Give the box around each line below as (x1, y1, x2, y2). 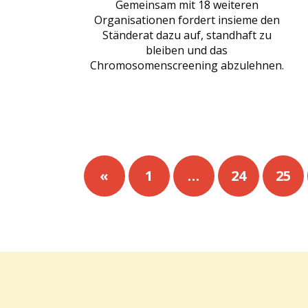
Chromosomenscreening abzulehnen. (89, 57, 284, 73)
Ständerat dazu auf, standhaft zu (102, 27, 272, 43)
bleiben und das (146, 42, 228, 58)
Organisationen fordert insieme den (93, 12, 280, 27)
